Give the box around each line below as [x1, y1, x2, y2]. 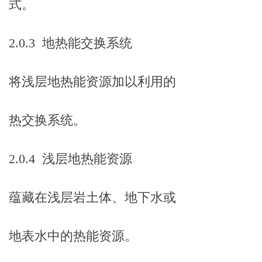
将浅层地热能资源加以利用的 [9, 74, 176, 89]
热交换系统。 [9, 113, 86, 127]
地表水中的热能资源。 [9, 229, 137, 243]
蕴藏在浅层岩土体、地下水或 [9, 190, 176, 205]
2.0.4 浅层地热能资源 [9, 151, 132, 166]
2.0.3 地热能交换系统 [9, 36, 132, 50]
